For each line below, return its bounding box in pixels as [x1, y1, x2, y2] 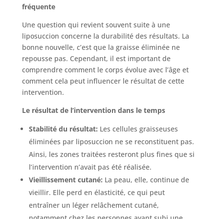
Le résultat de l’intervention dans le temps [22, 106, 165, 115]
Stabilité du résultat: [28, 124, 98, 134]
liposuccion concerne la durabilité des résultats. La [22, 31, 189, 41]
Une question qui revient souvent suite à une [22, 20, 170, 30]
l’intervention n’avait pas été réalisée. [28, 162, 152, 172]
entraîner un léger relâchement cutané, [28, 200, 159, 210]
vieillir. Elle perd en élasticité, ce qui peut [28, 188, 165, 197]
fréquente [22, 2, 55, 12]
